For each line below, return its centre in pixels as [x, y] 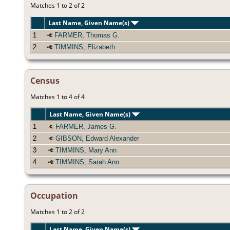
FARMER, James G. [86, 127]
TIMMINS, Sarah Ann [87, 162]
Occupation [54, 196]
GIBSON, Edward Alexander [97, 139]
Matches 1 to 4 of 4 [57, 97]
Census [45, 81]
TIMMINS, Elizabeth [85, 47]
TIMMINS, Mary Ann [86, 150]
